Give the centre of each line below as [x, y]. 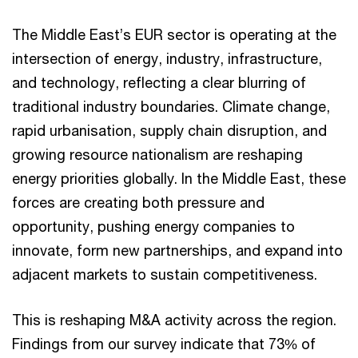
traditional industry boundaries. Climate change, [171, 106]
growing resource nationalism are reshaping [157, 154]
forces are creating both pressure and [138, 202]
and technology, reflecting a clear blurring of [159, 82]
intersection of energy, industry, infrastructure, [167, 58]
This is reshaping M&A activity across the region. [174, 319]
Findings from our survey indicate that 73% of [164, 343]
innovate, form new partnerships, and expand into [177, 250]
